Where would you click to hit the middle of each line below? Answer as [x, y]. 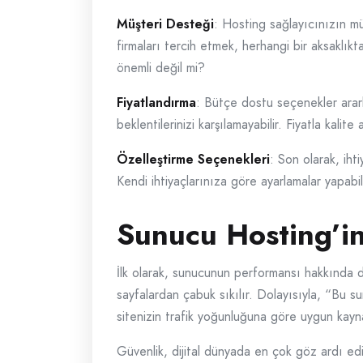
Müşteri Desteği [165, 24]
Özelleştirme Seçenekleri [193, 159]
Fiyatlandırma [156, 102]
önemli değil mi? [161, 68]
